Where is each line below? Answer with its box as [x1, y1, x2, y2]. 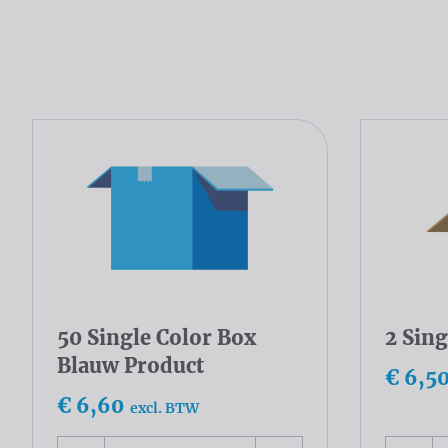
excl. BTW [130, 399, 199, 418]
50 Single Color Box [57, 325, 256, 351]
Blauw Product [57, 353, 204, 379]
